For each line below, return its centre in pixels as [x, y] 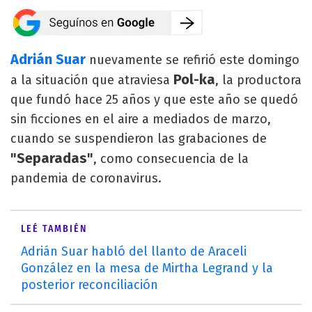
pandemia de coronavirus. [86, 178]
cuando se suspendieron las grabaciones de [139, 139]
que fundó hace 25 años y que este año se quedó [154, 100]
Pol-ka [194, 79]
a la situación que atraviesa [92, 80]
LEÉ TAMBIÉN [54, 229]
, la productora [258, 80]
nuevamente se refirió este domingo [193, 60]
